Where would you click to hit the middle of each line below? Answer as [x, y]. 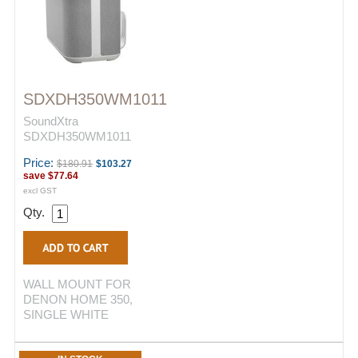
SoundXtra [51, 121]
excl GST [40, 191]
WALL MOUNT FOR [77, 284]
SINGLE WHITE [66, 314]
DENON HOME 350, [78, 299]
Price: [40, 163]
